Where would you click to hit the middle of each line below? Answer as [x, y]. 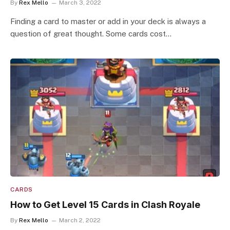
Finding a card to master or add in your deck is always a [108, 21]
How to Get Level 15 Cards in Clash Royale [105, 204]
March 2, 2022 [80, 220]
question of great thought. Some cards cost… [91, 34]
